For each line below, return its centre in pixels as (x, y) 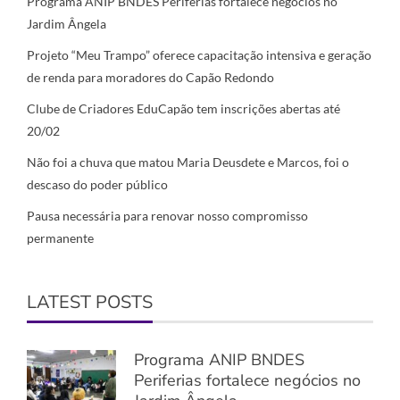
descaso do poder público (97, 185)
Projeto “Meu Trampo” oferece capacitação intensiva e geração (199, 55)
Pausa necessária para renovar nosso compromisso (167, 216)
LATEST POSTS (90, 303)
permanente (60, 238)
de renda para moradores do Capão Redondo (150, 78)
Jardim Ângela (67, 24)
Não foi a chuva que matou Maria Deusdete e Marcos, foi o (188, 162)
